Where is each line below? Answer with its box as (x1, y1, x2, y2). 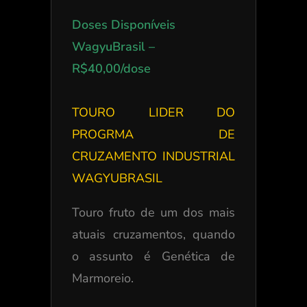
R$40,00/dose (71, 60, 151, 77)
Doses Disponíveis (71, 16, 175, 33)
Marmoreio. (71, 270, 134, 286)
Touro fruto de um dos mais (71, 204, 236, 221)
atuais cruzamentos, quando (71, 226, 236, 243)
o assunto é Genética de (71, 248, 236, 265)
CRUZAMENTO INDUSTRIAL (71, 148, 236, 164)
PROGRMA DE (71, 126, 236, 143)
